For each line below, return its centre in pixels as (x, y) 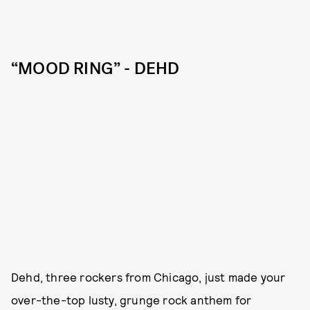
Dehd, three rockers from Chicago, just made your (148, 277)
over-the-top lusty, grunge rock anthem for (131, 300)
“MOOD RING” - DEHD (95, 69)
